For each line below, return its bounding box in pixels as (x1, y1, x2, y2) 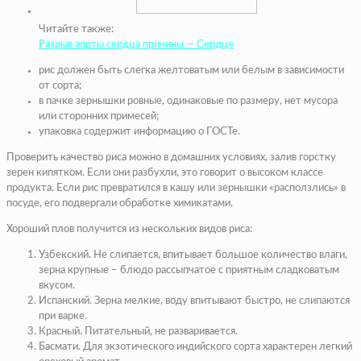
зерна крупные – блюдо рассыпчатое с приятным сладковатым (39, 264, 339, 276)
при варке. (39, 310, 87, 322)
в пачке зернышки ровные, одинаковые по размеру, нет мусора (39, 95, 338, 106)
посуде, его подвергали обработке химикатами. (6, 197, 233, 209)
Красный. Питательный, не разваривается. (39, 326, 238, 337)
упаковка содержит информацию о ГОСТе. (39, 126, 240, 137)
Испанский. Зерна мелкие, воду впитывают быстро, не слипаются (39, 295, 350, 306)
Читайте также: (39, 23, 114, 35)
